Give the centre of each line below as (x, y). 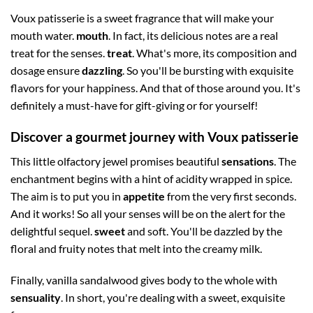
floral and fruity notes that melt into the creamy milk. (136, 248)
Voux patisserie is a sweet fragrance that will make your (142, 18)
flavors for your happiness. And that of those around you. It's (155, 88)
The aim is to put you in (67, 196)
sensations (248, 161)
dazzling (102, 71)
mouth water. (43, 36)
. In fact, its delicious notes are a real (193, 36)
